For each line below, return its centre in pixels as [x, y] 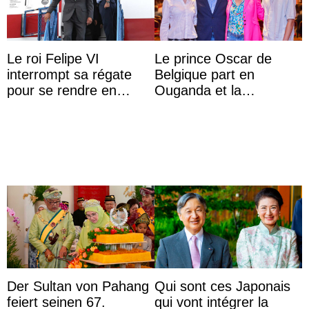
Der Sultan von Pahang [78, 287]
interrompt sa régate [69, 75]
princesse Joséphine [217, 107]
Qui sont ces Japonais [222, 287]
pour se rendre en [62, 91]
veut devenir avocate [218, 122]
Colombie [36, 107]
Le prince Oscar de [213, 59]
